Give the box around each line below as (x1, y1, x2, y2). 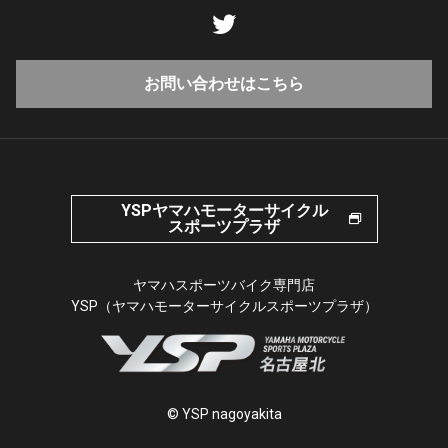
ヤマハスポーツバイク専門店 (133, 277, 315, 294)
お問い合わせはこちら (144, 74, 304, 94)
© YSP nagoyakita (166, 406, 282, 423)
